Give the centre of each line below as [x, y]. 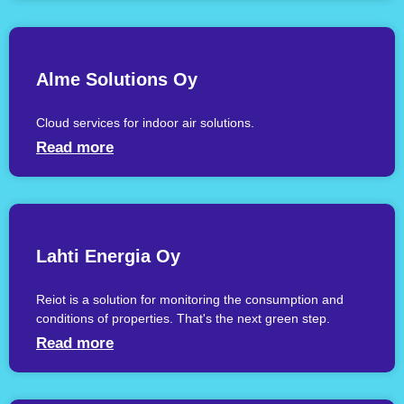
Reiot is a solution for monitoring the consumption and [190, 300]
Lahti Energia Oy [108, 257]
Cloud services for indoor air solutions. [145, 123]
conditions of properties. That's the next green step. [183, 319]
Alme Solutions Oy [117, 80]
